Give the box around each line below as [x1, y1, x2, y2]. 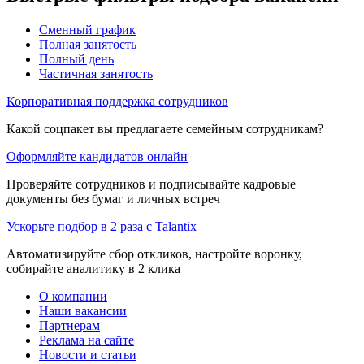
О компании [39, 288, 107, 303]
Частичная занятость [39, 66, 153, 80]
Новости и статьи [39, 347, 136, 362]
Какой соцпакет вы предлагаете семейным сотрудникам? [6, 121, 323, 136]
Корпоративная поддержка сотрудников [6, 93, 228, 108]
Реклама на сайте [39, 332, 134, 347]
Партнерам [39, 318, 100, 332]
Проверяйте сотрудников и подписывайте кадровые [6, 176, 296, 191]
